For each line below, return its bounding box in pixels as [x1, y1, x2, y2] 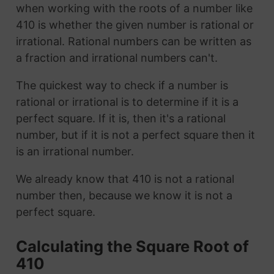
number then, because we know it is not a [15, 188, 232, 202]
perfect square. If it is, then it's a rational [15, 111, 226, 125]
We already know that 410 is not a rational [15, 172, 234, 185]
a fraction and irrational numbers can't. [15, 51, 218, 64]
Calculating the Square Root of [15, 236, 249, 256]
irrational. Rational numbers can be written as [15, 34, 251, 48]
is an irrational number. [15, 144, 134, 158]
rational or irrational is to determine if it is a [15, 95, 239, 108]
